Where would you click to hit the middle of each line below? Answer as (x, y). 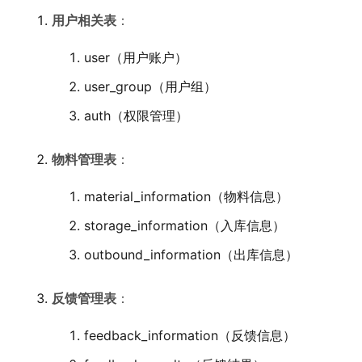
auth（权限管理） (136, 116)
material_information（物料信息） (186, 196)
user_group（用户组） (150, 86)
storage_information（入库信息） (185, 225)
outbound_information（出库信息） (191, 255)
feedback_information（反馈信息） (190, 335)
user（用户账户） (136, 57)
